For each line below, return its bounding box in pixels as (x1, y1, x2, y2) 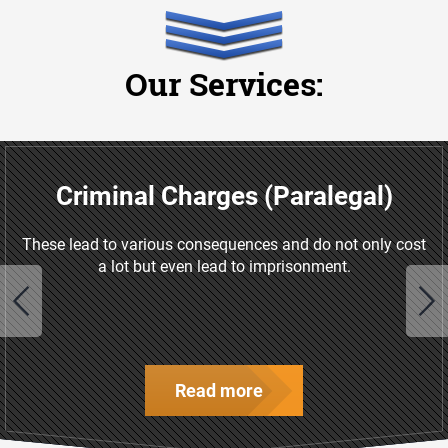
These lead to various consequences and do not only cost (22, 235, 426, 254)
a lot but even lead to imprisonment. (97, 257, 351, 276)
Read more (175, 380, 263, 401)
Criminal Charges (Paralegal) (55, 181, 393, 211)
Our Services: (125, 62, 323, 105)
